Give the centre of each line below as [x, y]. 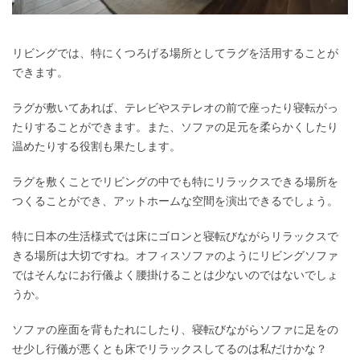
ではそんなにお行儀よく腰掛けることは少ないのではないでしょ [175, 275]
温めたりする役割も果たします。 [96, 147]
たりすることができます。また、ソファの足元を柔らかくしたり [175, 127]
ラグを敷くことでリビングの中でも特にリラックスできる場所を [175, 182]
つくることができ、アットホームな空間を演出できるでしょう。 [175, 201]
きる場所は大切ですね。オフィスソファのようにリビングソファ [175, 256]
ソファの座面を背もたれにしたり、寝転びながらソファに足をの [175, 330]
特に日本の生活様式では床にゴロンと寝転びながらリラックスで [175, 237]
